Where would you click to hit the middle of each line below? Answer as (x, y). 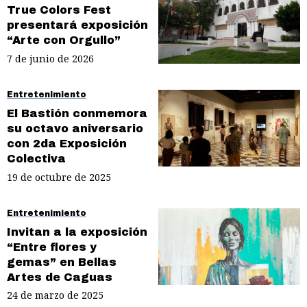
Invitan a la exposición (77, 232)
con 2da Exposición (67, 143)
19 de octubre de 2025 (59, 177)
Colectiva (36, 158)
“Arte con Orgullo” (64, 40)
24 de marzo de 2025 (55, 295)
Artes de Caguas (60, 277)
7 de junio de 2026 (50, 59)
